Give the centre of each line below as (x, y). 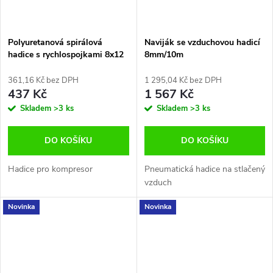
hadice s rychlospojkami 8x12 (66, 54)
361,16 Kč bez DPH (43, 80)
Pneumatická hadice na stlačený (204, 169)
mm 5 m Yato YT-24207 (54, 66)
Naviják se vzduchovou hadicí (202, 42)
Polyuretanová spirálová (55, 42)
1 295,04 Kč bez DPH (183, 80)
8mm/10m (164, 54)
